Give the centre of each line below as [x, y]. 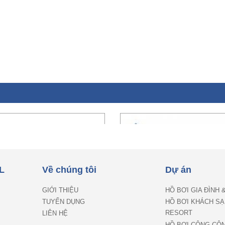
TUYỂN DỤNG [64, 202]
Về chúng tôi [69, 170]
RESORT [179, 213]
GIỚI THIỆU [60, 190]
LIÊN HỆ [55, 213]
